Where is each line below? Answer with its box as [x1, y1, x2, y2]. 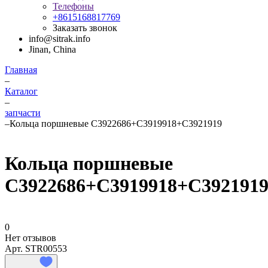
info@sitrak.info [29, 33, 90, 44]
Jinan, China [29, 44, 76, 54]
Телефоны [53, 1, 94, 11]
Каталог [5, 86, 38, 96]
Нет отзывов [5, 232, 56, 243]
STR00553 [25, 243, 67, 254]
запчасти [5, 108, 41, 118]
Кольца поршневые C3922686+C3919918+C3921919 [10, 118, 222, 129]
